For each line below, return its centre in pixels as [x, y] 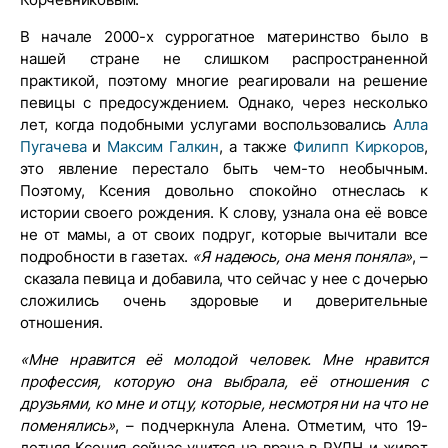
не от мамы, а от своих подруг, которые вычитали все [224, 235]
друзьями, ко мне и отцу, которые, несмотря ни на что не [224, 404]
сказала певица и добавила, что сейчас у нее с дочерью [224, 279]
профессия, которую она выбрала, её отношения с [224, 382]
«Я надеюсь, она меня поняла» [302, 257]
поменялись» [67, 426]
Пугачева [53, 147]
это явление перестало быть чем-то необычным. [224, 169]
